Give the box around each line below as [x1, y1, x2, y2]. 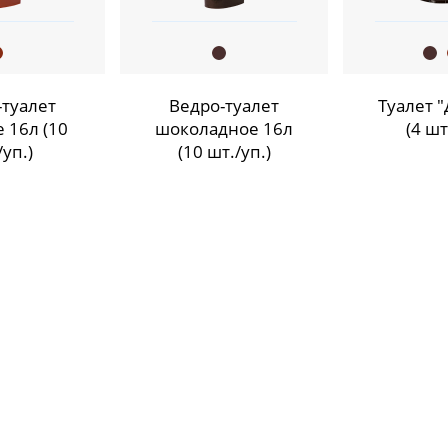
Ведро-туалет [169, 94, 279, 118]
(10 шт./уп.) [177, 140, 271, 164]
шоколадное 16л [155, 117, 293, 141]
